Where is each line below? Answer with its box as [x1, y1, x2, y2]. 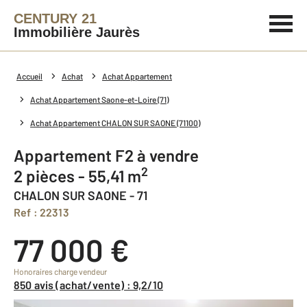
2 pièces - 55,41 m [23, 166, 141, 186]
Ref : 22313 [21, 206, 69, 219]
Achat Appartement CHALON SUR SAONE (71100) [30, 118, 200, 127]
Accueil [16, 71, 42, 81]
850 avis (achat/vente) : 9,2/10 [20, 278, 163, 291]
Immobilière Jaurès [14, 25, 140, 40]
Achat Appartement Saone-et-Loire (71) [30, 95, 169, 104]
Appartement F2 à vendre [25, 145, 199, 165]
